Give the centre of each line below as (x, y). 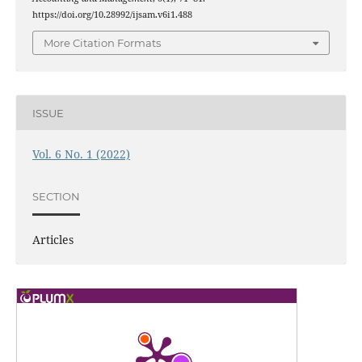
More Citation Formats (102, 43)
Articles (53, 240)
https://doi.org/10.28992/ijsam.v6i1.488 (112, 14)
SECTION (56, 196)
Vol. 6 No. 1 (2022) (81, 154)
